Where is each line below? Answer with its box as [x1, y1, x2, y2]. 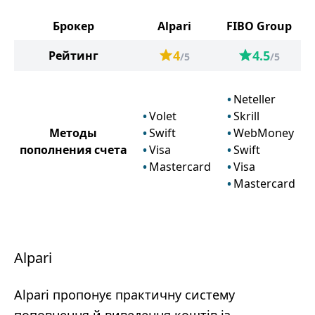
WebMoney [233, 125, 294, 141]
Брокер [52, 18, 94, 34]
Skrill [233, 108, 259, 124]
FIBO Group [226, 18, 292, 34]
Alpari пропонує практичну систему [14, 286, 235, 303]
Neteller [233, 91, 276, 107]
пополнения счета [19, 142, 127, 157]
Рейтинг [48, 48, 98, 63]
